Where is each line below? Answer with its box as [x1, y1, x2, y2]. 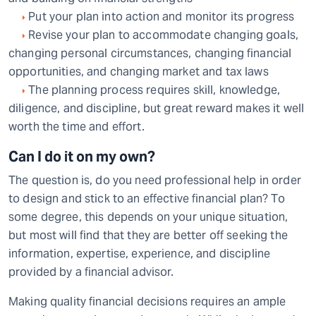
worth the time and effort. [8, 119, 145, 134]
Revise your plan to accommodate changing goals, [25, 28, 299, 42]
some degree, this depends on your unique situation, [8, 209, 288, 224]
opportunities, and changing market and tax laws [8, 64, 269, 79]
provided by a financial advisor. [8, 265, 174, 279]
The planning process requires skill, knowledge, [25, 83, 281, 97]
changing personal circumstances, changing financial [8, 46, 292, 61]
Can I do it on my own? [8, 147, 155, 166]
